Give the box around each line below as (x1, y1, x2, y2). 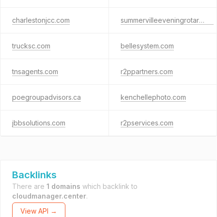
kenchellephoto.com (120, 93, 186, 101)
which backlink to (80, 182, 138, 190)
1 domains (46, 182, 80, 190)
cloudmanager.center (12, 192, 86, 200)
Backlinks (12, 169, 57, 181)
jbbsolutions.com (12, 119, 65, 127)
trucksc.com (12, 42, 50, 50)
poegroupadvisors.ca (12, 93, 81, 101)
